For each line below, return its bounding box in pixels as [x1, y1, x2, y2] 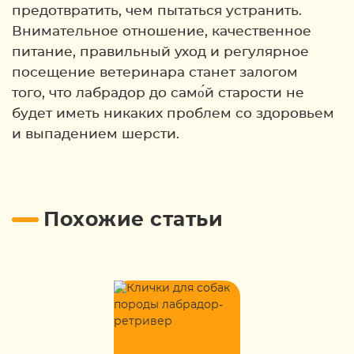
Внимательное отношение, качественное [12, 24, 311, 38]
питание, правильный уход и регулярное [12, 45, 309, 58]
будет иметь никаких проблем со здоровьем [12, 107, 334, 120]
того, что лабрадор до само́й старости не [12, 86, 304, 100]
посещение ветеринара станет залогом [12, 66, 298, 79]
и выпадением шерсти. [12, 127, 179, 141]
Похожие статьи [43, 210, 223, 230]
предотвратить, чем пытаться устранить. [12, 4, 302, 17]
